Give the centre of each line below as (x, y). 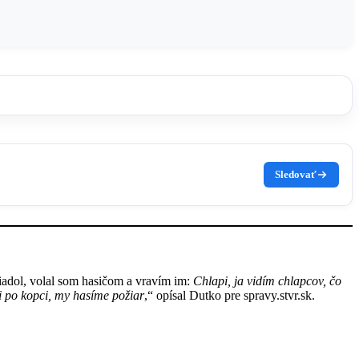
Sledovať (296, 174)
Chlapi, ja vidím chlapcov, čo (267, 281)
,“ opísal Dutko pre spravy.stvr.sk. (230, 296)
